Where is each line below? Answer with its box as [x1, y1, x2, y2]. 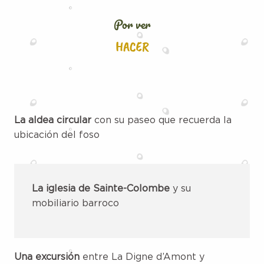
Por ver [114, 14, 150, 34]
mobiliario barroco [32, 199, 119, 208]
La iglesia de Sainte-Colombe [32, 184, 170, 193]
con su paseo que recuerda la [94, 115, 232, 125]
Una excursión [14, 252, 80, 262]
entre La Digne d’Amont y [80, 252, 204, 262]
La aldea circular [14, 115, 94, 125]
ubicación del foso [14, 130, 100, 140]
